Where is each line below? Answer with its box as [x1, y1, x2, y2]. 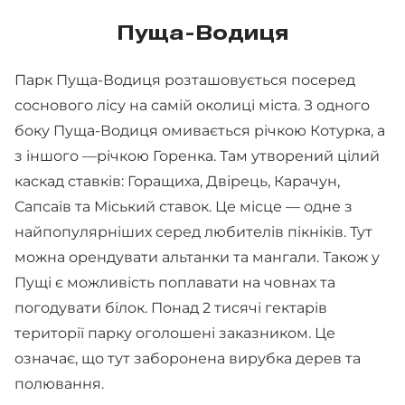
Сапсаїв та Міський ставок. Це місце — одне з [14, 197, 353, 215]
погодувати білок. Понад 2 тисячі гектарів [14, 298, 327, 316]
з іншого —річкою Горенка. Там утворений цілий [14, 146, 380, 165]
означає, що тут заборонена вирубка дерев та [14, 349, 361, 367]
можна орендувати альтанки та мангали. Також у [14, 248, 380, 266]
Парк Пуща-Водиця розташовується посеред [14, 71, 355, 89]
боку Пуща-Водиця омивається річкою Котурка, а [14, 121, 385, 139]
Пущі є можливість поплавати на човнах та [14, 273, 335, 291]
